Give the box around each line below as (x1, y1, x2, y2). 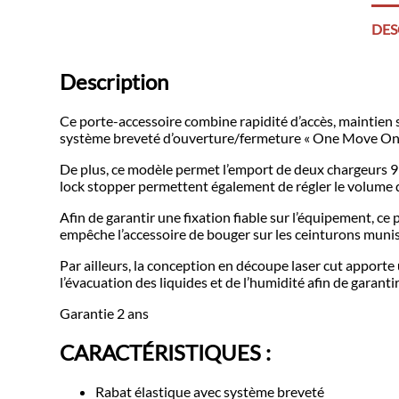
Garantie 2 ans (60, 305, 150, 322)
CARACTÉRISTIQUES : (60, 338, 272, 365)
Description (60, 69, 169, 95)
